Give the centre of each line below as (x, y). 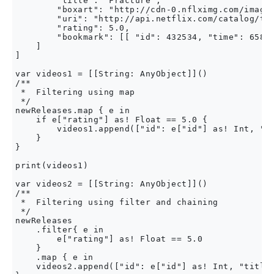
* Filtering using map (75, 92)
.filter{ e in (60, 230)
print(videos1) (52, 165)
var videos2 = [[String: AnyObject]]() (112, 184)
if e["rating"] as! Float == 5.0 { (112, 120)
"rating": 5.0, (72, 28)
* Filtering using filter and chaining (117, 202)
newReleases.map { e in (72, 110)
